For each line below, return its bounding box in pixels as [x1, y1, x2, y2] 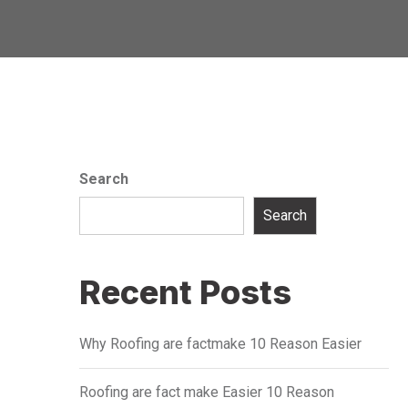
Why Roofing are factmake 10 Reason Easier [79, 335, 362, 352]
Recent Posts [79, 272, 291, 312]
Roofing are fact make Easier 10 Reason [79, 383, 334, 401]
